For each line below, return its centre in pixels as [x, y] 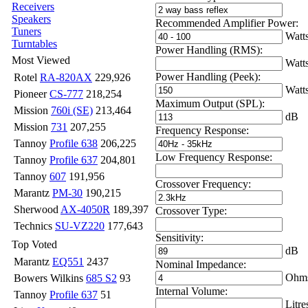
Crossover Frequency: [203, 184]
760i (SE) [72, 110]
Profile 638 [74, 143]
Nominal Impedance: [201, 264]
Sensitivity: [179, 237]
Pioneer [32, 94]
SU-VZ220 [80, 226]
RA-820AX [66, 77]
